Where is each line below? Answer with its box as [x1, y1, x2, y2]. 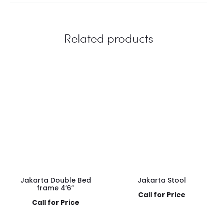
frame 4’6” [37, 183, 74, 193]
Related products [64, 30, 153, 46]
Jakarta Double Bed [20, 175, 91, 185]
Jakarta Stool [137, 175, 186, 185]
